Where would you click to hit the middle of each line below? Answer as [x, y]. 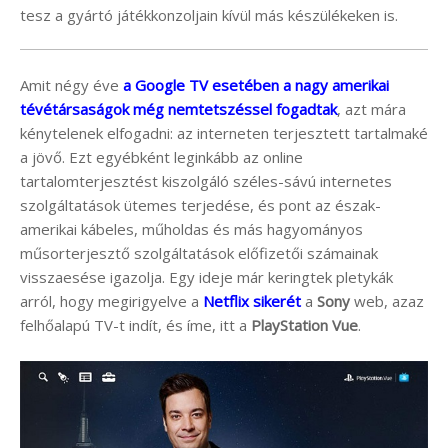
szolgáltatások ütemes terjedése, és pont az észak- [200, 204]
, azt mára [371, 108]
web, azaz [387, 300]
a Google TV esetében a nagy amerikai [256, 84]
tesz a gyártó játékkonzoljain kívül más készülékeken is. [209, 14]
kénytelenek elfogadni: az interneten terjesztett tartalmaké [224, 132]
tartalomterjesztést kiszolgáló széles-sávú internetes [206, 180]
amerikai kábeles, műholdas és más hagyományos [191, 228]
